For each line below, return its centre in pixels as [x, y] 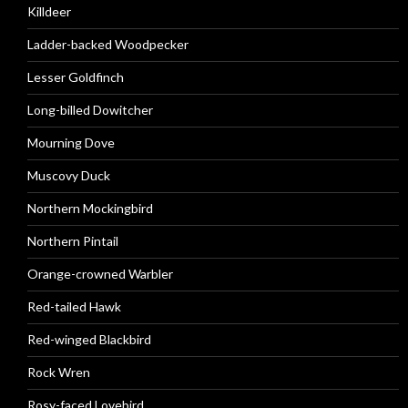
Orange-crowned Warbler [100, 274]
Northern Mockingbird [90, 208]
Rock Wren [59, 372]
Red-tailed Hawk [74, 306]
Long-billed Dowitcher [90, 110]
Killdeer [49, 11]
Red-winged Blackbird [89, 339]
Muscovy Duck [69, 175]
